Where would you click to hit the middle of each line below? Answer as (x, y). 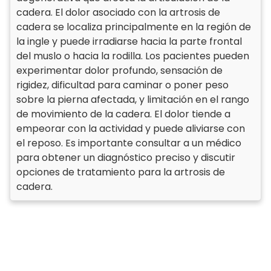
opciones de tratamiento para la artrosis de (121, 172)
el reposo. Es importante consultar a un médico (129, 143)
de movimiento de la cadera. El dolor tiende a (123, 114)
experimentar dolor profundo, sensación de (119, 70)
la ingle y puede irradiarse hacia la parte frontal (129, 41)
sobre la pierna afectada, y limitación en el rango (133, 100)
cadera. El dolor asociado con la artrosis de (118, 12)
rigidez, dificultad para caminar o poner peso (122, 85)
